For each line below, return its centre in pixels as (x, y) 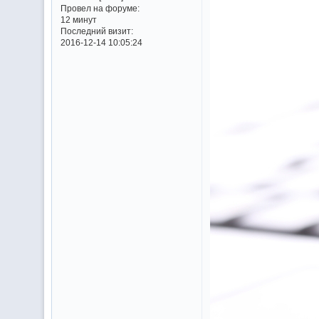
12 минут (78, 20)
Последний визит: (96, 31)
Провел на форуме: (100, 9)
